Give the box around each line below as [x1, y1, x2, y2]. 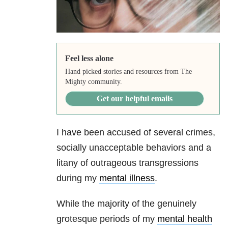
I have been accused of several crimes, [56, 127, 215, 138]
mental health [157, 214, 212, 224]
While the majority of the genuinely [56, 198, 196, 209]
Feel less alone [65, 54, 113, 63]
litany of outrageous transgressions [56, 158, 198, 168]
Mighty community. [65, 78, 122, 86]
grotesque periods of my [56, 214, 157, 224]
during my [56, 173, 99, 184]
